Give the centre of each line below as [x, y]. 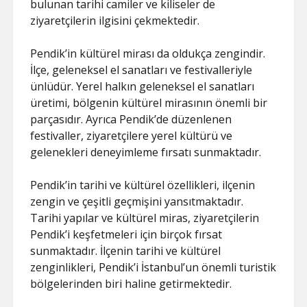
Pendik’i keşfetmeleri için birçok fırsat [126, 234]
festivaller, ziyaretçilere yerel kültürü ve [132, 136]
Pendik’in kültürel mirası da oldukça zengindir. [148, 53]
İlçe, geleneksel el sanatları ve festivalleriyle [142, 70]
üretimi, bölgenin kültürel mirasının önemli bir [149, 103]
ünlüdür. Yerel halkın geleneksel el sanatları [143, 86]
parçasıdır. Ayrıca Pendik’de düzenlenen [131, 119]
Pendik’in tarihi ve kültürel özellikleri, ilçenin [143, 185]
